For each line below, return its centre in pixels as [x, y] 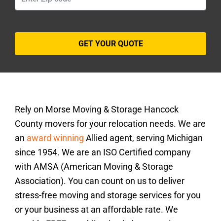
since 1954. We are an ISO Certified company [103, 152]
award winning [55, 138]
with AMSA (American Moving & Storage [94, 166]
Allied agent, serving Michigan [143, 138]
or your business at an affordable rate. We [96, 209]
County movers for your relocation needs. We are [110, 124]
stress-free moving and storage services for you [108, 195]
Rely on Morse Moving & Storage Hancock [97, 109]
